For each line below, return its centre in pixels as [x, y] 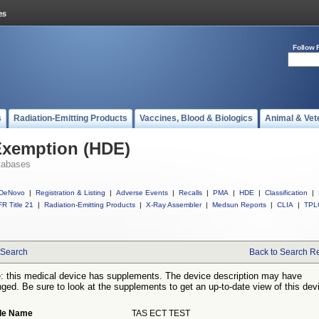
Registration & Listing [70, 193]
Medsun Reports [239, 205]
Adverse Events [142, 193]
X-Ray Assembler [174, 205]
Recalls [190, 193]
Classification [286, 193]
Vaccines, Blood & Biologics [196, 118]
